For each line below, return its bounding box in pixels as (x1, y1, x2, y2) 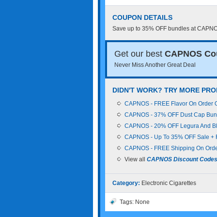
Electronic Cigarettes (141, 180, 196, 186)
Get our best (114, 49, 165, 59)
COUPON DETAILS (112, 14, 172, 21)
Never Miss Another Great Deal (114, 62, 196, 68)
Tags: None (120, 199, 150, 205)
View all (124, 156, 147, 163)
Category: (112, 180, 140, 186)
